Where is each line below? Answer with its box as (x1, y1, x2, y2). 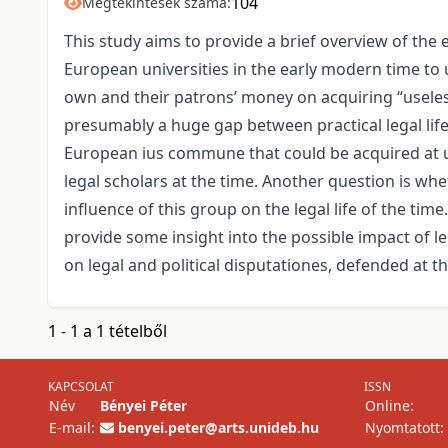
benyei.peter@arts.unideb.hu (118, 418, 319, 438)
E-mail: (49, 418, 95, 438)
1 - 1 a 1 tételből (48, 320, 167, 343)
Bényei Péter (100, 396, 187, 416)
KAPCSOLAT (48, 378, 114, 396)
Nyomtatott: (365, 418, 444, 438)
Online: (365, 396, 414, 416)
